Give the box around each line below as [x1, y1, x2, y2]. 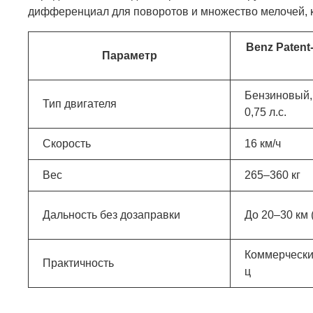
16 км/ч [245, 138, 281, 150]
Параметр [101, 50, 157, 62]
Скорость [43, 138, 91, 150]
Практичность [43, 257, 114, 270]
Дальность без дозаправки [43, 209, 180, 221]
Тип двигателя [43, 98, 117, 110]
